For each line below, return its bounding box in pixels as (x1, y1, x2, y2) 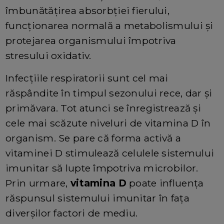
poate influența (126, 176, 204, 189)
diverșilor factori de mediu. (5, 206, 138, 219)
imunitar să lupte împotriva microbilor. (5, 161, 198, 174)
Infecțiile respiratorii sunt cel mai (5, 71, 168, 84)
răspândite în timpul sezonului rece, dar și (5, 86, 212, 99)
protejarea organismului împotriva (5, 34, 176, 46)
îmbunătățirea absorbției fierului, (5, 4, 169, 16)
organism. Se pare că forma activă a (5, 131, 181, 144)
